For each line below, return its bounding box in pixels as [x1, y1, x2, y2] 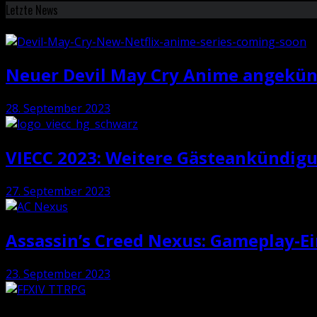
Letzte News [6, 1, 58, 19]
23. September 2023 [6, 265, 110, 282]
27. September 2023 [6, 183, 110, 200]
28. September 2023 [6, 100, 110, 117]
